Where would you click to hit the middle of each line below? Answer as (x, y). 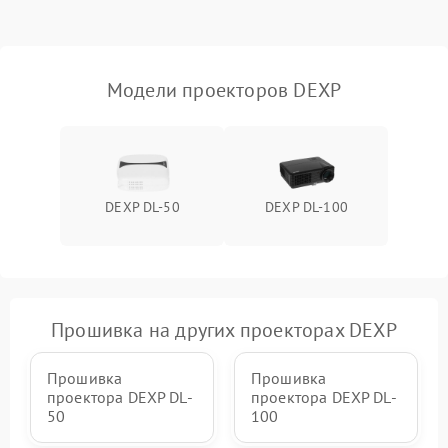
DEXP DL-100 (306, 206)
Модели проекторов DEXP (224, 89)
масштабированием (96, 25)
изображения (79, 41)
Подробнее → (359, 25)
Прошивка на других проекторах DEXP (224, 329)
